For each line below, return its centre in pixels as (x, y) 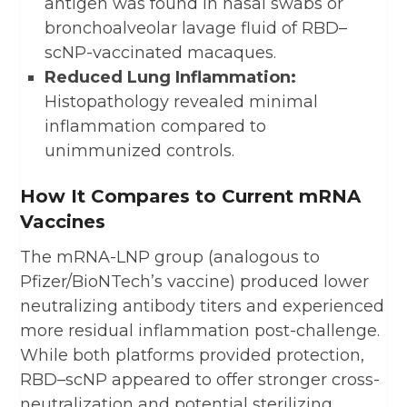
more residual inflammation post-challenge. (200, 330)
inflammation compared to (155, 126)
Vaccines (63, 221)
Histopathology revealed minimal (181, 101)
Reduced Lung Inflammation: (170, 77)
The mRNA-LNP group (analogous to (170, 257)
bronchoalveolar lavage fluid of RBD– (196, 28)
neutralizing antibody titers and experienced (203, 306)
